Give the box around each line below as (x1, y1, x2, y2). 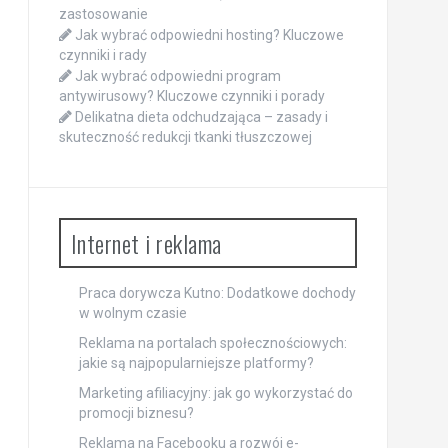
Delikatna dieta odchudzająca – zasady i (74, 109, 328, 126)
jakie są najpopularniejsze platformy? (78, 355, 314, 372)
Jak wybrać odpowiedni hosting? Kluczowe (74, 27, 344, 44)
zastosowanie (58, 6, 148, 23)
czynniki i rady (58, 47, 147, 64)
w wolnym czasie (78, 305, 187, 322)
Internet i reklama (70, 225, 222, 262)
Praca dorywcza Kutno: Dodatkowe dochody (78, 285, 356, 302)
